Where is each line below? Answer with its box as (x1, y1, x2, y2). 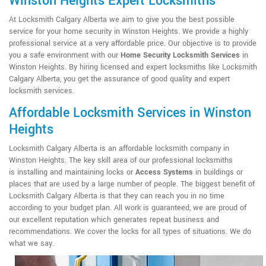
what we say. (9, 237, 54, 249)
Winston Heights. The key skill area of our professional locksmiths (9, 154, 233, 166)
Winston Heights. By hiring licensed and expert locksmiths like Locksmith (9, 61, 257, 72)
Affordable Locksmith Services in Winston (9, 103, 251, 122)
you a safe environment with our (9, 49, 121, 61)
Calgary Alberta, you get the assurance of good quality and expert (9, 73, 230, 84)
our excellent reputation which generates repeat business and (9, 214, 219, 225)
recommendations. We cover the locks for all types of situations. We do (9, 226, 251, 237)
